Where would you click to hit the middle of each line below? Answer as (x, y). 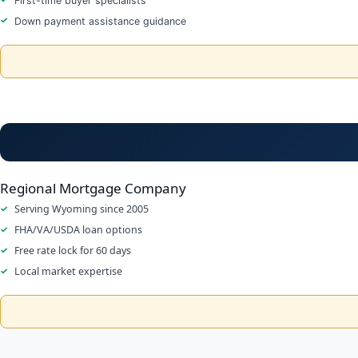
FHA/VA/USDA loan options (78, 229)
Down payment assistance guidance (100, 21)
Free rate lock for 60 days (73, 250)
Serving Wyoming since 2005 (82, 209)
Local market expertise (68, 271)
